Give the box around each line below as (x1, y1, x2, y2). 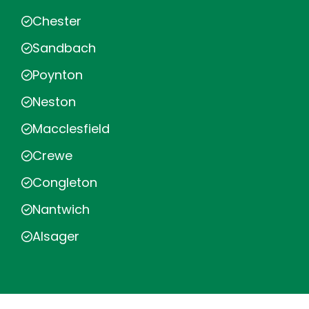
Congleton (32, 174, 97, 191)
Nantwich (32, 201, 90, 218)
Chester (32, 12, 81, 30)
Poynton (32, 66, 83, 83)
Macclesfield (32, 120, 110, 137)
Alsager (32, 228, 79, 245)
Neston (32, 93, 76, 110)
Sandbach (32, 39, 96, 57)
